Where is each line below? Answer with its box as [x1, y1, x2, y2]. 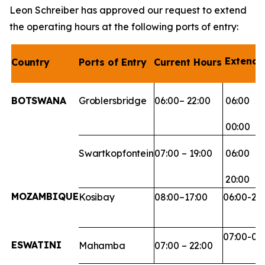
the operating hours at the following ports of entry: [9, 21, 238, 33]
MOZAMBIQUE [11, 190, 79, 203]
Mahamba [78, 240, 125, 251]
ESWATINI [11, 239, 62, 251]
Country [11, 56, 50, 68]
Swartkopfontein [78, 147, 154, 159]
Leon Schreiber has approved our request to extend [9, 4, 247, 16]
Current [153, 56, 190, 68]
